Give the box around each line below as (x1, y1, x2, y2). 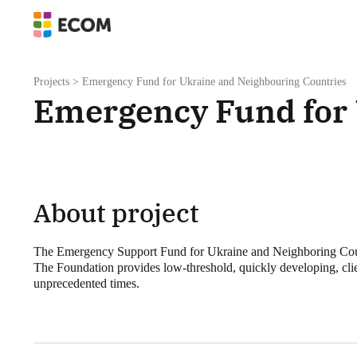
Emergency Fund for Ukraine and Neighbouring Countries (82, 76, 346, 88)
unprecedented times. (33, 277, 139, 291)
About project (33, 196, 199, 229)
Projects (33, 76, 69, 88)
